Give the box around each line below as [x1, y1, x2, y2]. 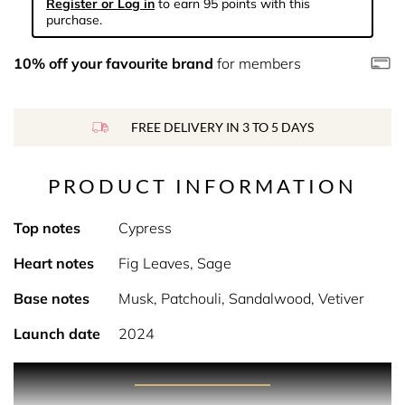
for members [213, 54, 301, 72]
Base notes [14, 289, 89, 307]
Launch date [14, 325, 100, 343]
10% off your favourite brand [14, 54, 213, 72]
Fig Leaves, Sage [118, 254, 231, 272]
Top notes [14, 219, 80, 237]
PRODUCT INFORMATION [48, 174, 357, 198]
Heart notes [14, 254, 94, 272]
